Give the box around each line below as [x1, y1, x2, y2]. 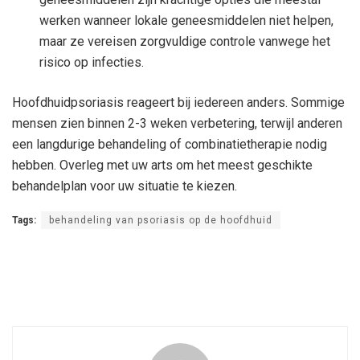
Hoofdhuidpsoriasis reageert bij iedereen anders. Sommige [12, 95, 345, 111]
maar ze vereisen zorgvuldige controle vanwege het [39, 34, 331, 50]
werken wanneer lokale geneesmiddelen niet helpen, [39, 13, 334, 29]
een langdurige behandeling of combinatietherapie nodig [12, 137, 327, 153]
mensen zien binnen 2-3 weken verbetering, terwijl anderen [12, 116, 342, 132]
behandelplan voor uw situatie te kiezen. [12, 178, 237, 194]
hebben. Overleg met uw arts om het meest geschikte [12, 157, 313, 174]
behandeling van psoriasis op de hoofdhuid [49, 215, 272, 227]
